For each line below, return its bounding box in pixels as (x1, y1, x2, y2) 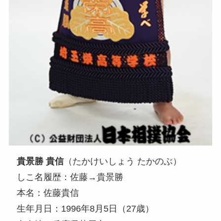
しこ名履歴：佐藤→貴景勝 (17, 172, 124, 183)
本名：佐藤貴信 (17, 188, 79, 198)
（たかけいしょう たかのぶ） (64, 156, 182, 167)
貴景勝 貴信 (17, 156, 64, 167)
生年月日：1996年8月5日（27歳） (17, 204, 154, 214)
